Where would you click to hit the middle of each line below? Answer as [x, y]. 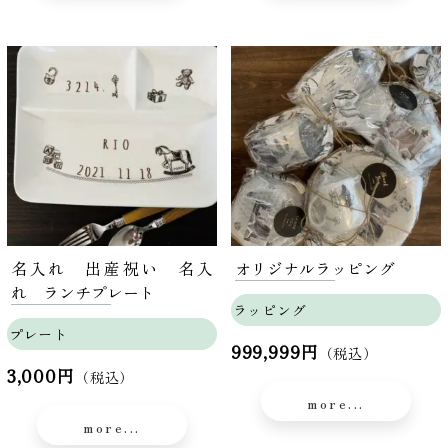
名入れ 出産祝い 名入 [112, 268]
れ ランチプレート [82, 292]
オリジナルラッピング [314, 268]
